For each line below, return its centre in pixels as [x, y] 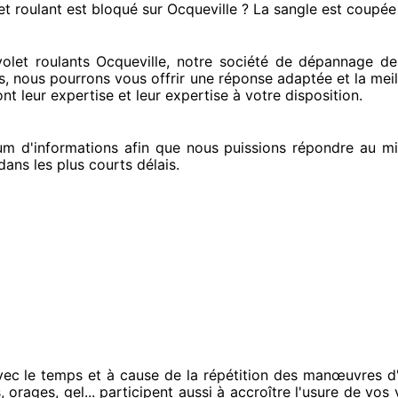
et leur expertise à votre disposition [236, 95]
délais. [156, 164]
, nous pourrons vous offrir [96, 78]
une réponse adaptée [259, 78]
